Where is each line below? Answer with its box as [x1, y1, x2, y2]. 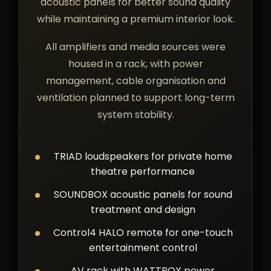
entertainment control [88, 241, 197, 255]
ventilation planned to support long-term [36, 91, 235, 105]
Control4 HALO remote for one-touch [53, 226, 233, 240]
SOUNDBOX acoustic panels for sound [53, 188, 232, 201]
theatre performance [91, 165, 195, 178]
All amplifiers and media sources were [45, 40, 226, 54]
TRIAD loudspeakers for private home [53, 149, 232, 163]
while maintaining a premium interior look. [36, 12, 235, 26]
